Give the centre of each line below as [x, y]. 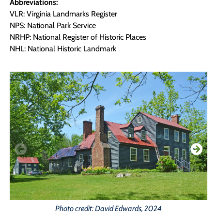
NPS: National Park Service [53, 26]
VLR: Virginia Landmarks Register [63, 14]
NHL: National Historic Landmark [63, 49]
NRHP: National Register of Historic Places [78, 37]
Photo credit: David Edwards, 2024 [108, 209]
